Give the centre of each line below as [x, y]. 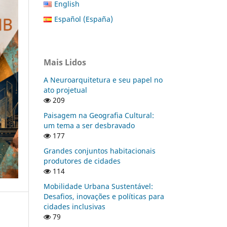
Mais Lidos [65, 62]
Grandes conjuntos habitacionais [100, 150]
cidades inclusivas [74, 206]
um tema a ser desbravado [89, 125]
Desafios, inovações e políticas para [104, 196]
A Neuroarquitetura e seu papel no [103, 80]
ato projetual [65, 90]
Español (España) [84, 19]
